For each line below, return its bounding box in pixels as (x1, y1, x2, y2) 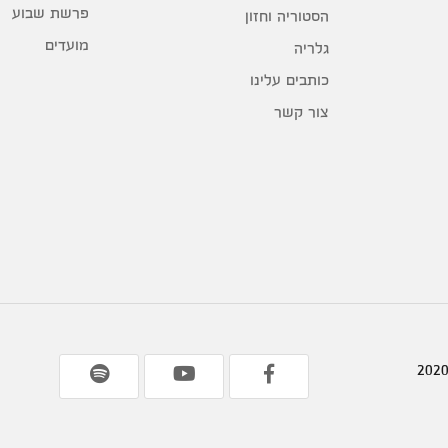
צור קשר (274, 101, 329, 123)
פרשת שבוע (12, 2, 89, 24)
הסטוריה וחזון (245, 5, 329, 27)
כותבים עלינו (250, 69, 329, 91)
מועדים (45, 34, 89, 56)
